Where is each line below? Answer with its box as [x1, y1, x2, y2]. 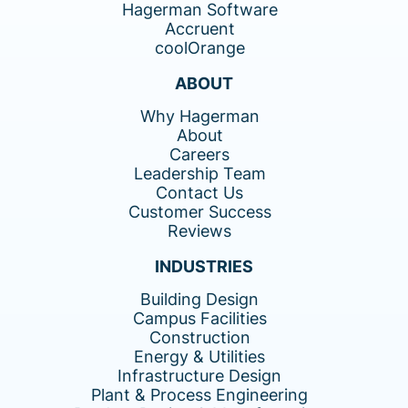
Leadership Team [133, 163, 266, 183]
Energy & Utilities [134, 346, 265, 366]
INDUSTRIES [155, 256, 253, 276]
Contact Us [156, 182, 243, 202]
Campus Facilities [132, 308, 267, 328]
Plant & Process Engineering [91, 384, 308, 404]
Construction [148, 327, 250, 347]
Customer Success [127, 201, 271, 221]
